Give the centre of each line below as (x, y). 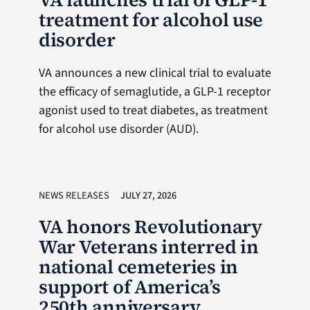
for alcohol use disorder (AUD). (118, 129)
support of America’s (129, 287)
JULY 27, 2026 (148, 195)
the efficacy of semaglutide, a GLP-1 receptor (154, 92)
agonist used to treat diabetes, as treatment (153, 110)
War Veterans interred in (148, 247)
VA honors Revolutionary (150, 227)
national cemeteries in (138, 267)
